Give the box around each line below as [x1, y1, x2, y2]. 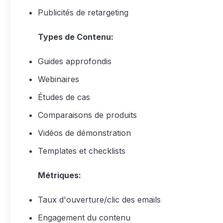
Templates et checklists [38, 146, 125, 156]
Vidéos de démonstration [38, 128, 131, 138]
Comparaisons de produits [38, 110, 137, 120]
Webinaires [38, 74, 79, 84]
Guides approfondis [38, 56, 111, 66]
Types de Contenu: [38, 32, 113, 42]
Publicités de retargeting [38, 7, 128, 17]
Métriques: [38, 170, 81, 180]
